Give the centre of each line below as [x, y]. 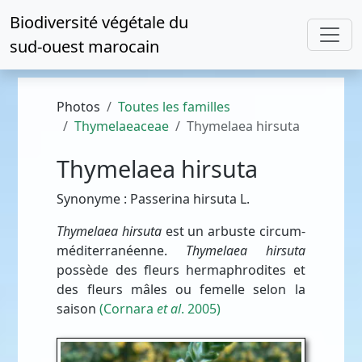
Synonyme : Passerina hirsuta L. [154, 199]
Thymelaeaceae [122, 126]
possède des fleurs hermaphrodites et [181, 270]
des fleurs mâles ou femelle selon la [181, 289]
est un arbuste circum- [234, 231]
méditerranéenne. [121, 250]
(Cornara [128, 309]
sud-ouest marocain [84, 46]
